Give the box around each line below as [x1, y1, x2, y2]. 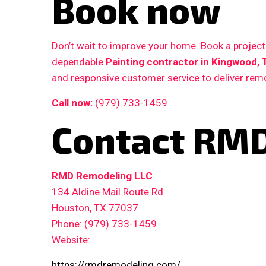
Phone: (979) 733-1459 [52, 218, 157, 230]
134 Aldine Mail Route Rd [52, 186, 163, 198]
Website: [52, 234, 90, 246]
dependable [52, 56, 106, 68]
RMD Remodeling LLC [52, 170, 153, 182]
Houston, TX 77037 [52, 202, 138, 214]
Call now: [52, 97, 93, 109]
